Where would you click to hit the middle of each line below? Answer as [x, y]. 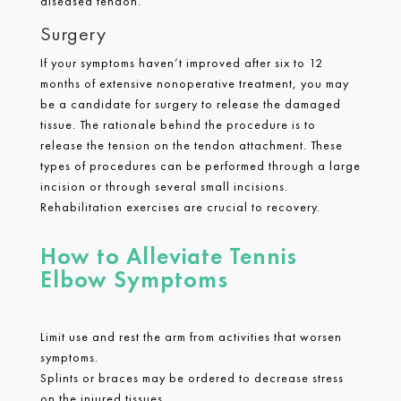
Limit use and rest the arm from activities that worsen [191, 336]
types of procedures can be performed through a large [200, 165]
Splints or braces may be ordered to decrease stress [192, 377]
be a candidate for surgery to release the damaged [190, 103]
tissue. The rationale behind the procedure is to [178, 124]
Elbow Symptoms [134, 279]
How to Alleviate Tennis [168, 256]
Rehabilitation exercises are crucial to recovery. [180, 206]
